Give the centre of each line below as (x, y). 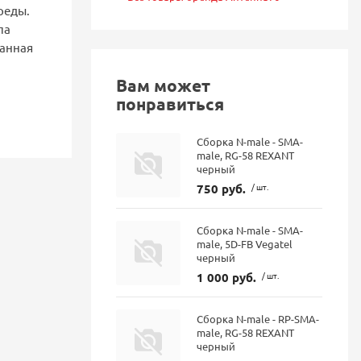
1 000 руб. (227, 277)
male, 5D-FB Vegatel (245, 243)
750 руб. (222, 189)
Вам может (164, 85)
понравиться (170, 103)
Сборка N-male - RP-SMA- (258, 318)
